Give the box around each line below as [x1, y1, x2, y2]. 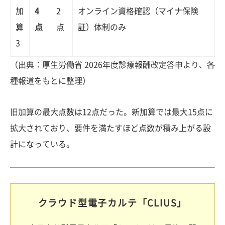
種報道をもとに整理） [10, 77, 90, 85]
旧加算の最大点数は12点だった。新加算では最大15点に [10, 108, 213, 117]
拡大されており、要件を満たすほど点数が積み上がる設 [10, 124, 211, 133]
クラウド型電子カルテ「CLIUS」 [38, 198, 187, 208]
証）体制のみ [78, 23, 126, 32]
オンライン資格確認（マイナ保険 [78, 7, 198, 16]
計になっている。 [10, 140, 74, 149]
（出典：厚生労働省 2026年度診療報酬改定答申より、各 [10, 61, 215, 69]
